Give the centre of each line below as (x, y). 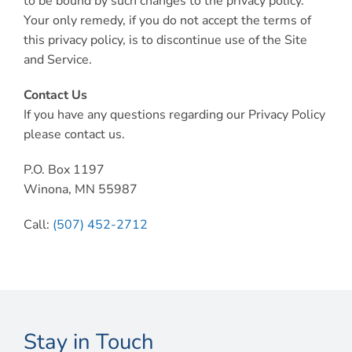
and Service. (57, 60)
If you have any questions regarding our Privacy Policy (174, 115)
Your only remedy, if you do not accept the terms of (167, 20)
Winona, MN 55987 (80, 189)
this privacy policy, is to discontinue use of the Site (165, 40)
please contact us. (74, 134)
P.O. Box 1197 (64, 170)
